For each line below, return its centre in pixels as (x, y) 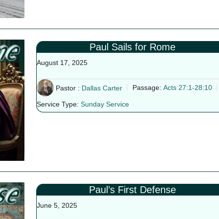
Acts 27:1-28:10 (187, 88)
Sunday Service (105, 104)
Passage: (147, 88)
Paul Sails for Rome (132, 47)
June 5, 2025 (57, 205)
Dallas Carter (102, 88)
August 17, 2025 (62, 63)
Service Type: (57, 104)
